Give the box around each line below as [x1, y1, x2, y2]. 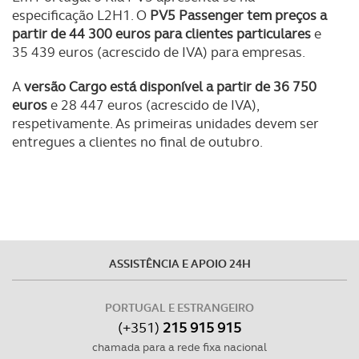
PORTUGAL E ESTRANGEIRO [105, 300, 254, 315]
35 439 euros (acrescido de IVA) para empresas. [12, 42, 305, 61]
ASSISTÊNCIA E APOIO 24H [108, 256, 251, 271]
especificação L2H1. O [12, 6, 147, 24]
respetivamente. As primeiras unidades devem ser [12, 114, 319, 132]
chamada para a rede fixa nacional [92, 339, 267, 354]
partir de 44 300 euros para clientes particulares [12, 24, 311, 42]
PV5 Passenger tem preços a [147, 6, 327, 24]
